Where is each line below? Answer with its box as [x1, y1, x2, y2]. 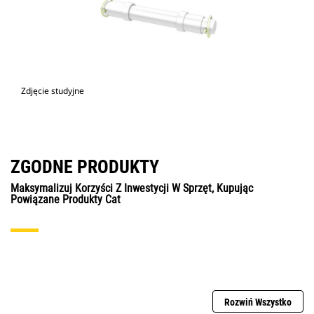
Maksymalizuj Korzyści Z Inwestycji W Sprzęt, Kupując [11, 182, 253, 196]
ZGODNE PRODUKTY [11, 156, 159, 178]
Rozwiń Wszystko [224, 296, 292, 308]
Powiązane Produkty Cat [11, 193, 121, 207]
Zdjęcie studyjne [21, 85, 84, 97]
